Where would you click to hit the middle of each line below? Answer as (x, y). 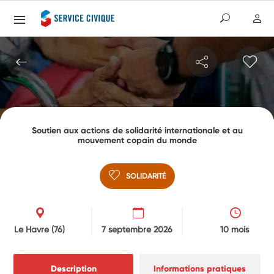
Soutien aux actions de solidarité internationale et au (137, 130)
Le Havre (33, 229)
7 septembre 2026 (137, 229)
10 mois (234, 229)
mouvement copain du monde (137, 140)
